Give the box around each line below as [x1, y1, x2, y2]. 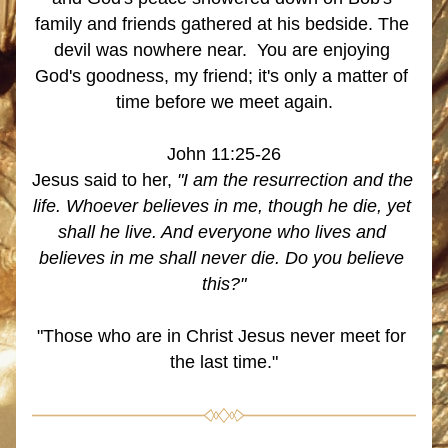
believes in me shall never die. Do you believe [39, 248, 404, 268]
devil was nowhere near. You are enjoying [53, 40, 390, 60]
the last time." [170, 352, 278, 372]
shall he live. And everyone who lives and [57, 222, 386, 242]
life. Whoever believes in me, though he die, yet [32, 196, 411, 216]
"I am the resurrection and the [177, 170, 413, 190]
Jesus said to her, [32, 170, 177, 190]
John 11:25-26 [167, 144, 281, 164]
